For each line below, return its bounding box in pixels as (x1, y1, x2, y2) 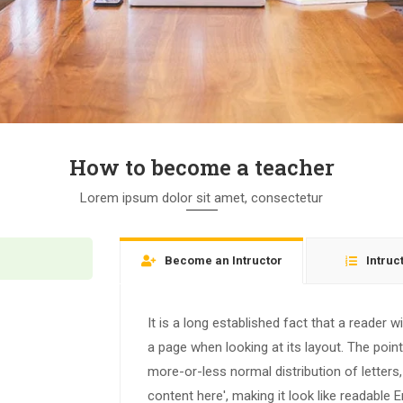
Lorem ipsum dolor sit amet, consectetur (80, 190, 323, 207)
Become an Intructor (164, 254, 282, 268)
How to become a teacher (68, 153, 335, 183)
